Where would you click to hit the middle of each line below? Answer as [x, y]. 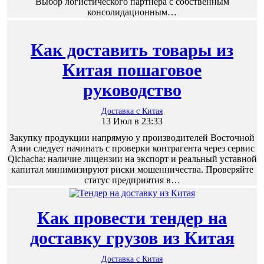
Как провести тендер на [132, 218]
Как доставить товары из [132, 50]
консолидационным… [132, 12]
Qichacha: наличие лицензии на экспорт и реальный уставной [132, 159]
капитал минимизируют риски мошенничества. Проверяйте [132, 170]
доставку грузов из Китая [132, 238]
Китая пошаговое [132, 70]
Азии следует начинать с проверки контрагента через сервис [132, 148]
